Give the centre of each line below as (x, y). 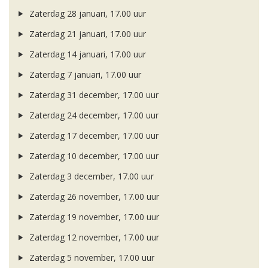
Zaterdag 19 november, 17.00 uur (93, 217)
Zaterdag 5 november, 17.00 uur (90, 258)
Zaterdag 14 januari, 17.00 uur (86, 54)
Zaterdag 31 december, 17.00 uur (92, 95)
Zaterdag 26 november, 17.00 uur (93, 197)
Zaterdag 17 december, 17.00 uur (92, 136)
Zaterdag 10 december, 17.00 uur (92, 156)
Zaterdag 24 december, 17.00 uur (92, 115)
